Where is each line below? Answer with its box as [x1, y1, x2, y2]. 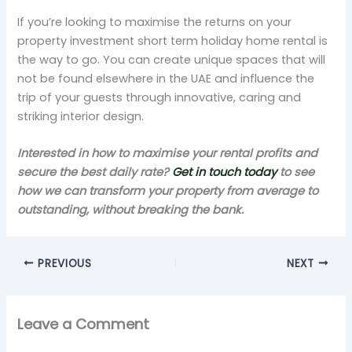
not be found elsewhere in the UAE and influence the [17, 70, 315, 86]
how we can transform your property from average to [17, 182, 319, 199]
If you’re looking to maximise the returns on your [17, 13, 292, 30]
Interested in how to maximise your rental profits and [17, 145, 318, 161]
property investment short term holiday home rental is [17, 32, 328, 49]
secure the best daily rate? [17, 163, 173, 180]
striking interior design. [17, 108, 145, 124]
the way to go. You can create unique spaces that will [17, 51, 326, 68]
